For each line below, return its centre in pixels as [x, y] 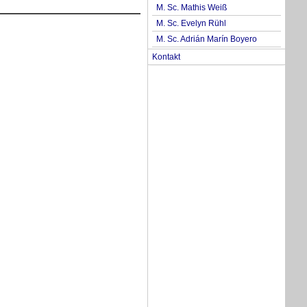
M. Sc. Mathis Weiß [192, 7]
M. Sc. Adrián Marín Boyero [207, 39]
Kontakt [166, 57]
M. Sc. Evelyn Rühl [191, 23]
